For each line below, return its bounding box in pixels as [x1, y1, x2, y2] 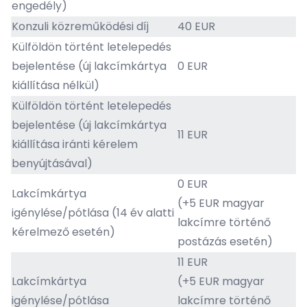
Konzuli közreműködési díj [12, 19, 149, 34]
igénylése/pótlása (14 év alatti [12, 205, 174, 221]
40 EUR [177, 19, 215, 34]
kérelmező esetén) [12, 224, 115, 240]
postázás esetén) [177, 234, 273, 249]
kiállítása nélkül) [12, 77, 99, 93]
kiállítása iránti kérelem [12, 136, 138, 152]
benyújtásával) [12, 156, 93, 171]
